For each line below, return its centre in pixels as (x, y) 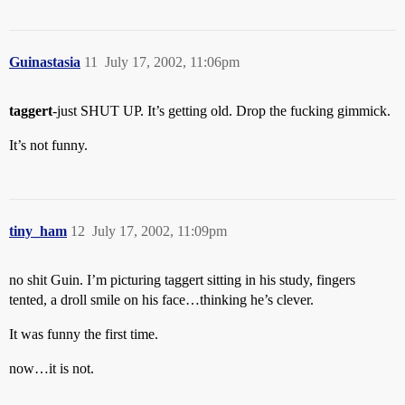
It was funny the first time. (84, 334)
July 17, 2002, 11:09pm (160, 231)
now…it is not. (52, 368)
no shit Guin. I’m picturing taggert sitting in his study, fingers (182, 280)
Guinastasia (45, 62)
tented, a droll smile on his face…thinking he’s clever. (161, 300)
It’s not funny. (48, 145)
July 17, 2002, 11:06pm (172, 62)
